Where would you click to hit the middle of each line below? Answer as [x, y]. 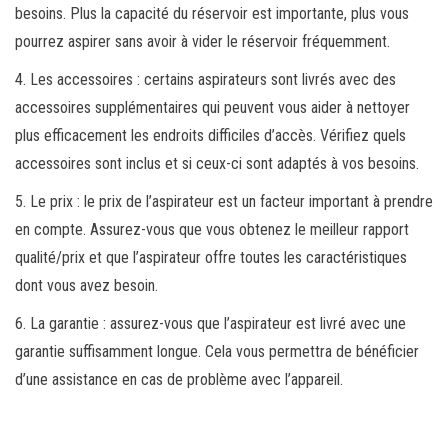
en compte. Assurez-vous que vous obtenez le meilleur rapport [212, 229]
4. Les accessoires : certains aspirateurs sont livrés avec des [205, 79]
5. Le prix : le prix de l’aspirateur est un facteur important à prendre [224, 201]
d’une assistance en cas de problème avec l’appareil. [179, 379]
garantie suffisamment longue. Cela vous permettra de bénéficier [217, 351]
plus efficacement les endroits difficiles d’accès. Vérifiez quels [210, 135]
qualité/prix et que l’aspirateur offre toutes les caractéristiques [211, 257]
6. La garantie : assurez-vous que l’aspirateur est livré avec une [210, 323]
